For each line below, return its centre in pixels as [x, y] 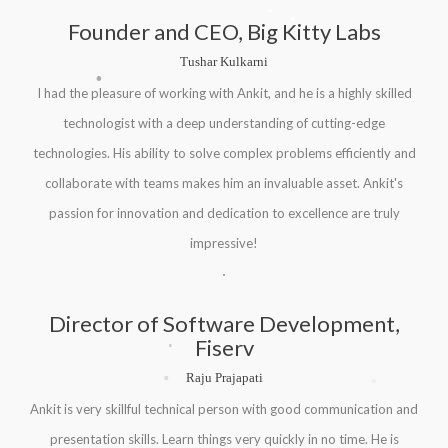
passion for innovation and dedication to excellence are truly [224, 213]
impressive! [224, 243]
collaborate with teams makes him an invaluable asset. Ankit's [224, 183]
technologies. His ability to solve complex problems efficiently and [224, 153]
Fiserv [224, 347]
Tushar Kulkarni [224, 61]
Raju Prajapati [224, 377]
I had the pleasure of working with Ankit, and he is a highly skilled [224, 93]
